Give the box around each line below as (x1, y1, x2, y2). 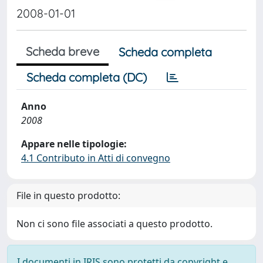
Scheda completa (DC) (26, 70, 147, 85)
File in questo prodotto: (16, 189, 120, 202)
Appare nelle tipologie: (21, 137, 127, 150)
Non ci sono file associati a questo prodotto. (16, 217, 213, 230)
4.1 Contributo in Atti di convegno (21, 151, 170, 164)
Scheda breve (26, 44, 99, 59)
